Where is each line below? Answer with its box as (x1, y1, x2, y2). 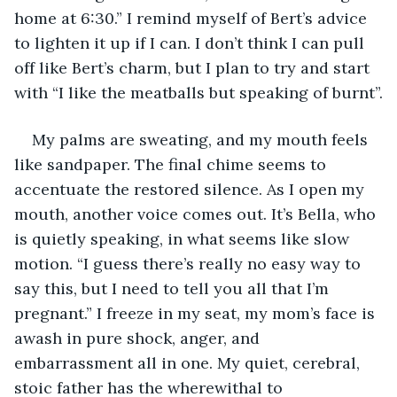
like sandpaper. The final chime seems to (14, 153, 331, 175)
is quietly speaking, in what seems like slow (14, 228, 354, 249)
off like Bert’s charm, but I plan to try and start (14, 57, 374, 78)
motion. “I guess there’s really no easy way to (14, 253, 365, 274)
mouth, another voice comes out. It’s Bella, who (14, 203, 380, 224)
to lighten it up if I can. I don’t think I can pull (14, 32, 369, 53)
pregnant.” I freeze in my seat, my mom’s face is (14, 302, 379, 323)
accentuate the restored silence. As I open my (14, 178, 369, 199)
